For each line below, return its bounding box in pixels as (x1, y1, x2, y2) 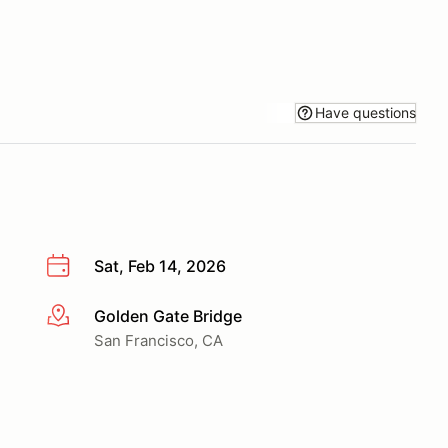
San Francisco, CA (94, 330, 223, 350)
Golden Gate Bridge (94, 305, 242, 326)
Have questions (315, 103, 416, 121)
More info (45, 306, 118, 327)
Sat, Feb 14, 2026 (94, 256, 226, 276)
